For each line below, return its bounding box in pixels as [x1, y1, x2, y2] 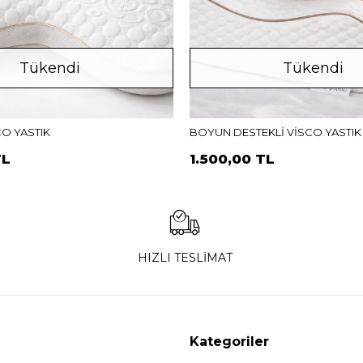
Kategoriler [189, 334, 269, 350]
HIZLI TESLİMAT [137, 250, 233, 266]
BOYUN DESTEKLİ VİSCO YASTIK [189, 126, 361, 139]
